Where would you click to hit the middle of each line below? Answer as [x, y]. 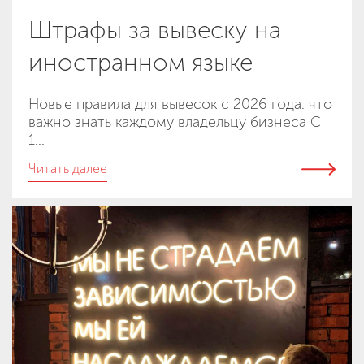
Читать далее [68, 168]
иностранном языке [141, 62]
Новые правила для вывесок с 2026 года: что [180, 104]
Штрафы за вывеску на [155, 30]
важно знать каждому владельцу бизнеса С [175, 121]
